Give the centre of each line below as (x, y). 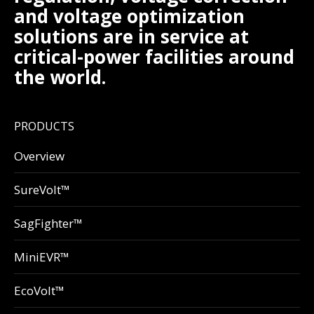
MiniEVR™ (42, 257)
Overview (39, 156)
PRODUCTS (44, 127)
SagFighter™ (48, 224)
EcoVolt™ (39, 291)
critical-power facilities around (154, 57)
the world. (60, 77)
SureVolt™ (42, 190)
